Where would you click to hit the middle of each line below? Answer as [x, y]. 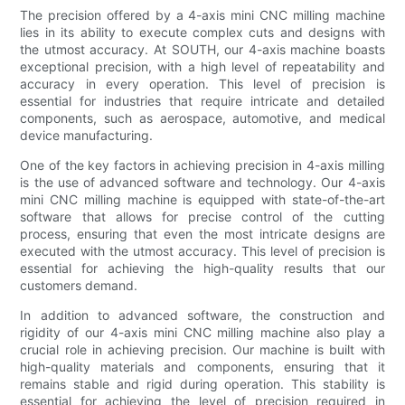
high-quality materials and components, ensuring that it [202, 366]
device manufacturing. [87, 135]
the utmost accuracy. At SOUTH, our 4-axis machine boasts [202, 49]
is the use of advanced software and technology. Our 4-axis [202, 182]
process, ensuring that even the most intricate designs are [202, 233]
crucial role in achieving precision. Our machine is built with [202, 349]
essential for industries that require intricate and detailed [202, 100]
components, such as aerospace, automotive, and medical [202, 118]
